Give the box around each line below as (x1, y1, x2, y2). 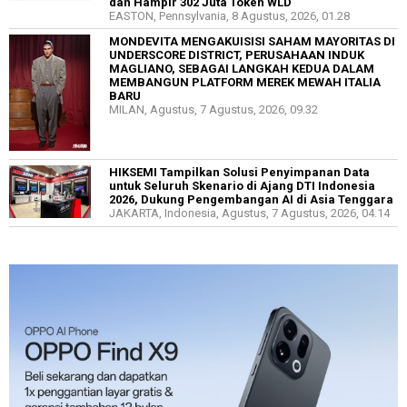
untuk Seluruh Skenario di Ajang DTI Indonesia (109, 179, 375, 194)
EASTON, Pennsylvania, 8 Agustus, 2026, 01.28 (109, 9, 350, 24)
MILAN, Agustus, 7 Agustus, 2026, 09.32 (109, 103, 318, 117)
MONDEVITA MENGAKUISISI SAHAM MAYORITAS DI (109, 35, 395, 49)
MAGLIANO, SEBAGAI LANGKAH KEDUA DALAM (109, 62, 374, 76)
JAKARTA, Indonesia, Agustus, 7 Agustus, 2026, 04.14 (109, 206, 390, 221)
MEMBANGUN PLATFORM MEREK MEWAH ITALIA (109, 75, 381, 90)
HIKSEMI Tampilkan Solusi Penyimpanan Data (109, 165, 370, 180)
